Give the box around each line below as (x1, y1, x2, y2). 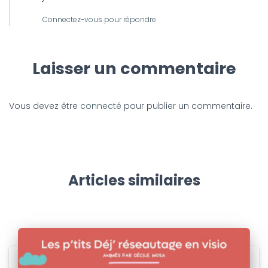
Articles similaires (68, 170, 200, 191)
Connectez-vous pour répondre (42, 14, 156, 25)
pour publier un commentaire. (121, 100, 252, 112)
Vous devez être (9, 100, 80, 112)
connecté (80, 100, 121, 112)
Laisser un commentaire (32, 57, 236, 80)
